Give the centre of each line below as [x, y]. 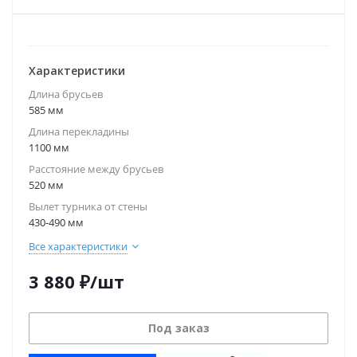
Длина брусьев [66, 94]
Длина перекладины [79, 131]
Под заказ [178, 328]
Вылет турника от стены [88, 206]
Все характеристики [78, 246]
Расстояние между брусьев [96, 169]
